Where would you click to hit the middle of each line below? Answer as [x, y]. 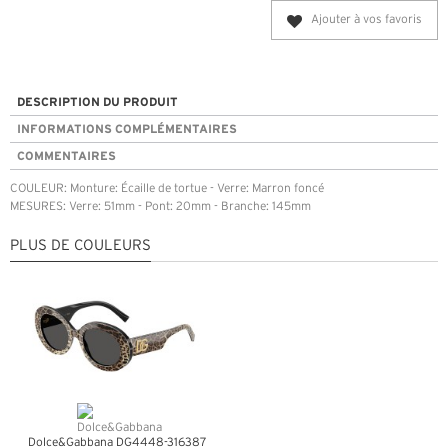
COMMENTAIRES [66, 156]
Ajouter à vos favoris [366, 20]
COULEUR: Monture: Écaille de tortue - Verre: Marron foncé [167, 189]
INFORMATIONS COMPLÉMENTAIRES [127, 129]
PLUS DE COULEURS [80, 246]
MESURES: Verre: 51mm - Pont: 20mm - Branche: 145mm [160, 207]
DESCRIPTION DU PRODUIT [97, 102]
